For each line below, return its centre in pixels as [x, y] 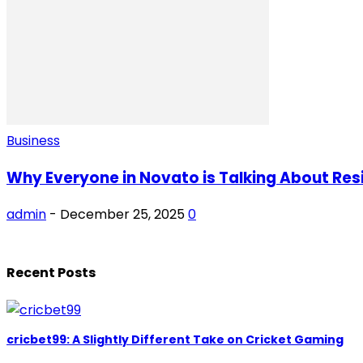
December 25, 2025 [122, 215]
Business [33, 140]
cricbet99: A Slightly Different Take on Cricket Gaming [175, 339]
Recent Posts [51, 272]
